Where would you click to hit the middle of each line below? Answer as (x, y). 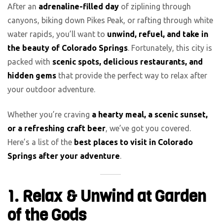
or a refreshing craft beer (56, 128)
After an (23, 7)
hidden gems (32, 76)
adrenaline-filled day (79, 7)
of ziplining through (155, 7)
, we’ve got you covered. (148, 128)
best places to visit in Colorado (133, 142)
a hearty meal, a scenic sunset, (150, 114)
